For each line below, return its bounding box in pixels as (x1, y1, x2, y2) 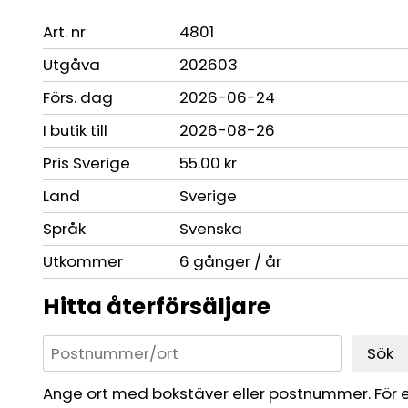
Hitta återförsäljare (43, 290, 271, 322)
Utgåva (43, 53, 101, 76)
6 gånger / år (179, 250, 282, 272)
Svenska (179, 217, 243, 240)
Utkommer (43, 250, 124, 272)
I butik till (43, 118, 108, 141)
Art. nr (43, 20, 87, 43)
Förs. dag (43, 86, 114, 108)
